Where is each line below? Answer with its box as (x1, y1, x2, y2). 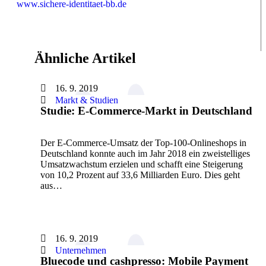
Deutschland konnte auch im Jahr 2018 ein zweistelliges (40, 148, 250, 159)
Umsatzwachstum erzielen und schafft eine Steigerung (40, 159, 243, 170)
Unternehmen (55, 245, 106, 256)
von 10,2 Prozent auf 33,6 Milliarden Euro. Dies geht (40, 170, 240, 180)
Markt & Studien (55, 95, 118, 106)
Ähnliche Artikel (34, 50, 136, 66)
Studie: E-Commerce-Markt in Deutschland (40, 104, 252, 118)
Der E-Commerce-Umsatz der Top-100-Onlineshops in (40, 138, 246, 148)
